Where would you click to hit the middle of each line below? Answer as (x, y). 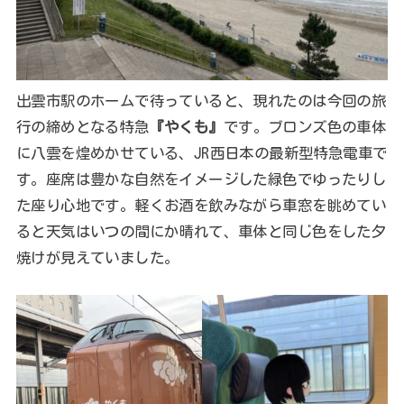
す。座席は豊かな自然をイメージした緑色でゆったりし (201, 179)
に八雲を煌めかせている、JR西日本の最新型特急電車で (202, 153)
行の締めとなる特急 (83, 127)
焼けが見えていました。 (97, 258)
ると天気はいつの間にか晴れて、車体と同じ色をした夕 (201, 232)
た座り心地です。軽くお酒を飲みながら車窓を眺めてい (201, 206)
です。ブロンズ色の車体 (305, 127)
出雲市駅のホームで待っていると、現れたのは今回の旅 (201, 101)
